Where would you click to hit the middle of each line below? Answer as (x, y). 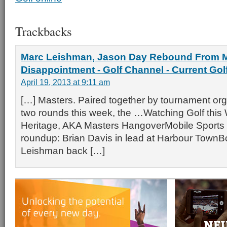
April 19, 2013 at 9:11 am (65, 82)
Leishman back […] (63, 150)
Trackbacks (44, 31)
